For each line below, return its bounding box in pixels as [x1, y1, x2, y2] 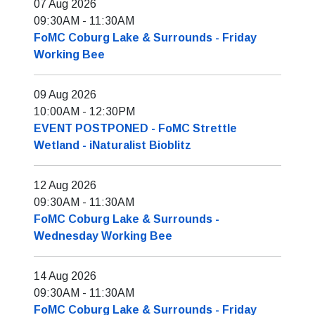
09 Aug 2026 [34, 89, 96, 101]
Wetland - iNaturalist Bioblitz [34, 139, 191, 151]
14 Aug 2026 [34, 270, 96, 282]
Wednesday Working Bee [34, 230, 172, 242]
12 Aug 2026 [34, 179, 96, 191]
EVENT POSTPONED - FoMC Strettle [34, 122, 237, 134]
